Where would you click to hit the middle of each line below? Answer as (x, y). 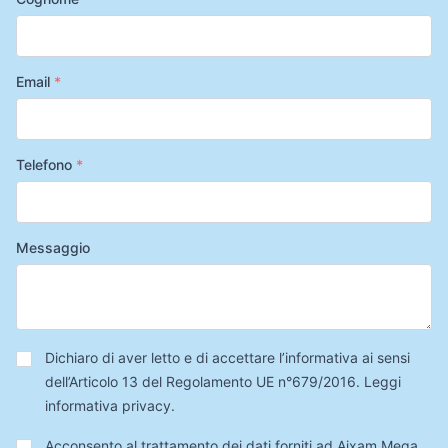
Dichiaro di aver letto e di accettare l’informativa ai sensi (227, 357)
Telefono (46, 164)
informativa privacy (107, 405)
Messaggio (53, 247)
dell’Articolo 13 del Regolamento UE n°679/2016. (204, 381)
